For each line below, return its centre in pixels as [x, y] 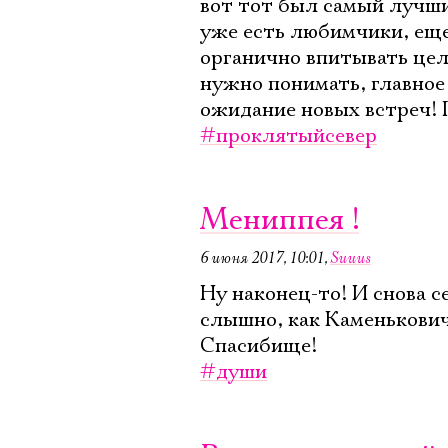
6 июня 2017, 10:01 [262, 258]
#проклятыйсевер [288, 136]
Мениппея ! [279, 220]
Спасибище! [258, 346]
